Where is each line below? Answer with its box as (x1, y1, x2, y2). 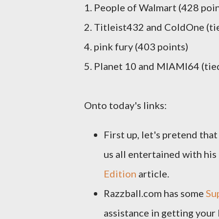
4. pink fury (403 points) (84, 41, 188, 52)
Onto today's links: (84, 99, 167, 111)
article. (136, 168, 171, 179)
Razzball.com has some (104, 187, 206, 199)
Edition (104, 168, 136, 179)
